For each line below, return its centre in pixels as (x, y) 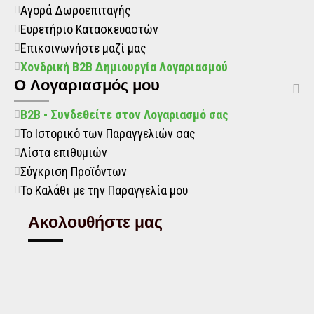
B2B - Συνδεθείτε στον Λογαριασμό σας (124, 115)
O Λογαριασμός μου (87, 85)
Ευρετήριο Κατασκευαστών (89, 29)
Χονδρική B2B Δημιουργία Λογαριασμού (124, 67)
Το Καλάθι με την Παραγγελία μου (104, 190)
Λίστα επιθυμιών (64, 152)
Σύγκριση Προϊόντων (74, 171)
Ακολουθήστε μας (95, 222)
